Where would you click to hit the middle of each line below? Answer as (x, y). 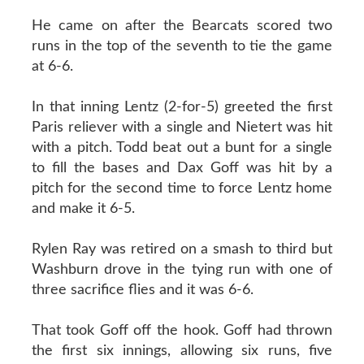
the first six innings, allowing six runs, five (182, 351)
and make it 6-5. (83, 208)
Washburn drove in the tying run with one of (182, 269)
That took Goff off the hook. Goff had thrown (182, 330)
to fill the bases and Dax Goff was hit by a (182, 168)
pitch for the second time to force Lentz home (182, 188)
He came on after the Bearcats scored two (182, 26)
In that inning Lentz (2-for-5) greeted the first (182, 107)
